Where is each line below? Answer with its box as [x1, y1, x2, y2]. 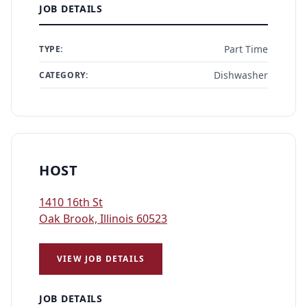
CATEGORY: [39, 69, 88, 81]
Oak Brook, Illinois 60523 [39, 211, 167, 226]
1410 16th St [39, 195, 103, 210]
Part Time [224, 42, 268, 56]
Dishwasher [214, 69, 268, 82]
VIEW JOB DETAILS [57, 253, 145, 265]
